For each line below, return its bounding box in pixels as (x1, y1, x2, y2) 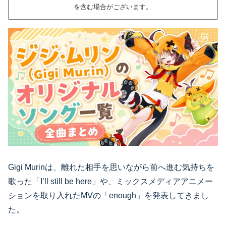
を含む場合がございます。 (74, 3, 152, 11)
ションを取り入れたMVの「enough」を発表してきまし (8, 191, 209, 200)
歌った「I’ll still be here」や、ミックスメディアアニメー (8, 177, 213, 186)
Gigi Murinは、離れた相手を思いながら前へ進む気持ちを (8, 163, 214, 172)
